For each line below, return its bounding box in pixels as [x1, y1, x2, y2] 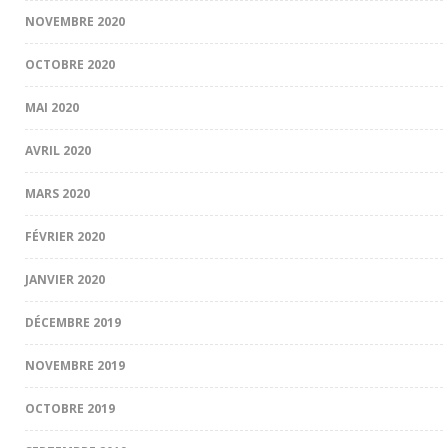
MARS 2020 [25, 184, 90, 202]
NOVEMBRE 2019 [25, 356, 125, 374]
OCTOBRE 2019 [25, 399, 115, 417]
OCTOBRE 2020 [25, 55, 115, 73]
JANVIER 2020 [25, 270, 105, 288]
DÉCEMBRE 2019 [25, 313, 121, 331]
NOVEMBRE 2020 [25, 12, 125, 30]
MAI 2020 [25, 98, 79, 116]
